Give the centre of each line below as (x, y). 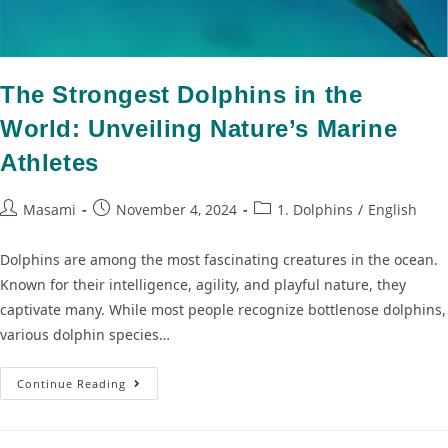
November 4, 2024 (176, 209)
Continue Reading (71, 383)
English (392, 209)
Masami (49, 209)
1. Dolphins (315, 209)
